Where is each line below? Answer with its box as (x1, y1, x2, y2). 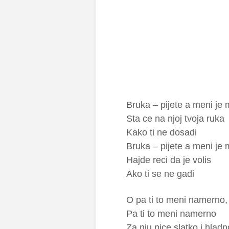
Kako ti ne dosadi (126, 127, 197, 138)
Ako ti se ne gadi (126, 169, 194, 179)
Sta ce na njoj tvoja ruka (126, 113, 224, 124)
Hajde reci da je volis (126, 155, 211, 165)
